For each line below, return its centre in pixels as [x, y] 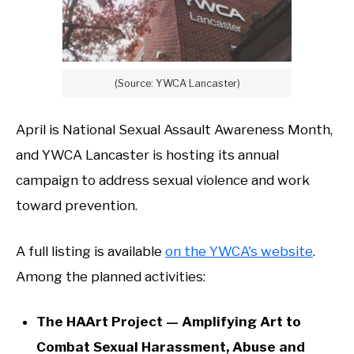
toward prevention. [77, 206]
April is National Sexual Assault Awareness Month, [174, 130]
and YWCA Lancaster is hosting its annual [147, 155]
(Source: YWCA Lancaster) [177, 83]
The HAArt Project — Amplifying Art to [168, 322]
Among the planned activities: [111, 276]
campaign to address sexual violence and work [163, 181]
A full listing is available [90, 251]
